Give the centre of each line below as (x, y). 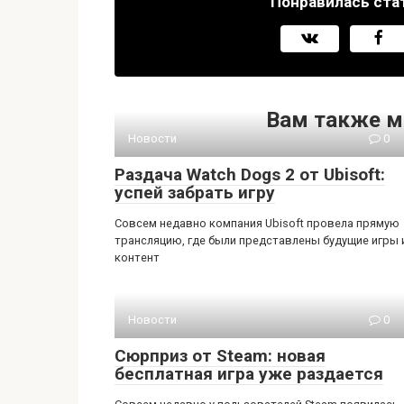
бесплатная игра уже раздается (249, 374)
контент (137, 257)
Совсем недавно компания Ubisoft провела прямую (257, 223)
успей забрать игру (195, 193)
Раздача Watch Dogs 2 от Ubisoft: (250, 174)
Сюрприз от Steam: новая (220, 356)
